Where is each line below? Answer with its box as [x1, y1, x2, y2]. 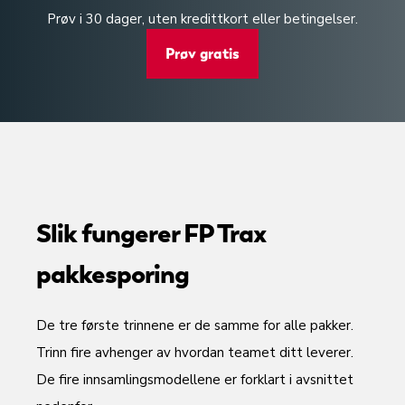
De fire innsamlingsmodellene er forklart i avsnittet [36, 371, 353, 389]
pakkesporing [36, 257, 189, 292]
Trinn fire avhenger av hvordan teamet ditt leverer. [36, 344, 353, 362]
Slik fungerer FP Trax [36, 216, 267, 251]
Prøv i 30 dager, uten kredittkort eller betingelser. [47, 10, 358, 28]
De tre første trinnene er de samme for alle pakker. [36, 316, 353, 334]
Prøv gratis [165, 44, 240, 63]
